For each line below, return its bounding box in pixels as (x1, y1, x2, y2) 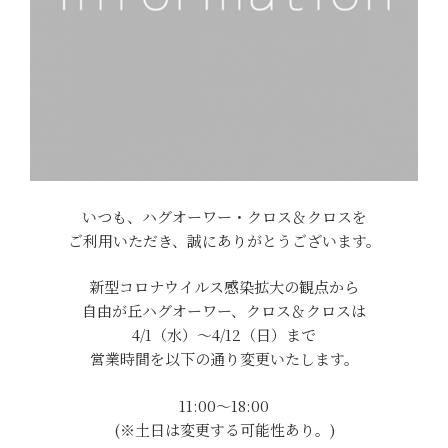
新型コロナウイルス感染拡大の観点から (89, 276, 359, 298)
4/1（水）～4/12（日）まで (132, 324, 316, 346)
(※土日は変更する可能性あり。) (113, 418, 335, 440)
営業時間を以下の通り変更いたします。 (89, 348, 359, 370)
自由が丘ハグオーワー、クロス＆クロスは (82, 300, 366, 322)
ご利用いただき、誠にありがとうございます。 (67, 229, 381, 251)
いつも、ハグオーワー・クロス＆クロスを (81, 205, 367, 227)
